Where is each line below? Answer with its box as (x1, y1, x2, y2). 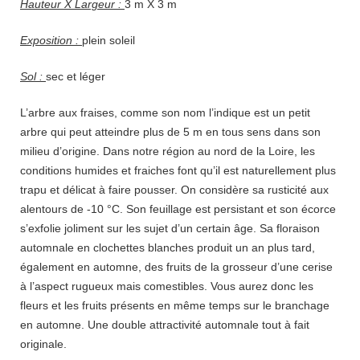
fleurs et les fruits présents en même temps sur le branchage (20, 299, 329, 313)
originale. (20, 337, 67, 351)
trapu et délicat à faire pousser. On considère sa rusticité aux (20, 183, 329, 197)
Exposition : (20, 34, 82, 47)
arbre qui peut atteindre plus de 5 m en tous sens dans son (20, 125, 321, 139)
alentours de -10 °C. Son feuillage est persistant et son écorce (20, 202, 336, 216)
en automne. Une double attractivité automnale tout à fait (20, 318, 309, 332)
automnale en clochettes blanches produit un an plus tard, (20, 241, 315, 255)
